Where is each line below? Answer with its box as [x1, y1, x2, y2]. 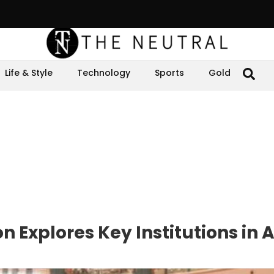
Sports [155, 67, 184, 79]
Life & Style [5, 67, 53, 79]
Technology [77, 67, 130, 79]
